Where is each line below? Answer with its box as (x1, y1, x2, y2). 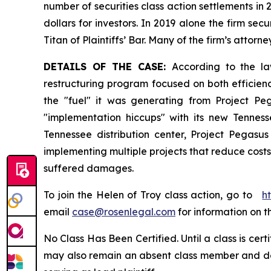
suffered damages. (44, 162, 134, 174)
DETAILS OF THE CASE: (44, 60, 172, 73)
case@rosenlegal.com (72, 205, 175, 218)
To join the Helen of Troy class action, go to (44, 188, 263, 201)
